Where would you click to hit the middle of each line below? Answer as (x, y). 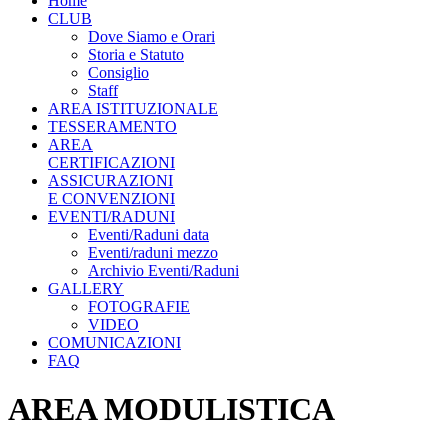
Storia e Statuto (136, 54)
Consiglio (118, 72)
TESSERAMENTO (112, 126)
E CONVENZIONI (111, 198)
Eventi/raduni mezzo (153, 252)
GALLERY (86, 288)
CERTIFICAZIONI (111, 162)
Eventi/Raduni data (148, 234)
